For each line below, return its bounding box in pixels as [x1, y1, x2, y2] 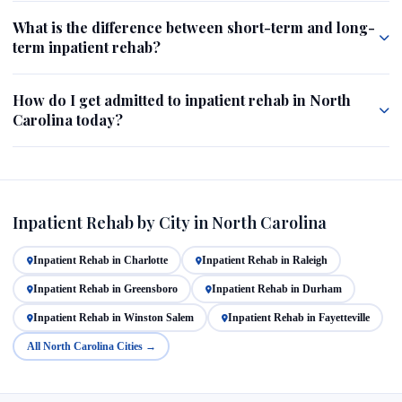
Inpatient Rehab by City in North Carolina [13, 212, 327, 233]
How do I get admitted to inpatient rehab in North [13, 91, 351, 109]
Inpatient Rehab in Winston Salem [32, 310, 194, 324]
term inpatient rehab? [13, 38, 161, 57]
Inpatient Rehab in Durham [211, 282, 342, 295]
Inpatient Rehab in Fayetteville [227, 310, 370, 324]
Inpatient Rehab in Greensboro [32, 282, 178, 295]
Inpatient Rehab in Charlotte [32, 253, 168, 267]
